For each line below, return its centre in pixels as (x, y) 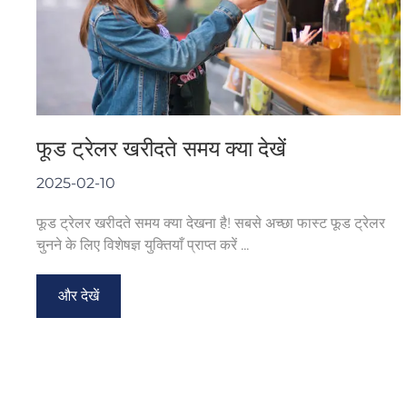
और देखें (79, 295)
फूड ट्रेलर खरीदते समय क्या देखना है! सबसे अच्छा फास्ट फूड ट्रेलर (211, 223)
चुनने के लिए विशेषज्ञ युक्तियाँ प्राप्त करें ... (143, 244)
